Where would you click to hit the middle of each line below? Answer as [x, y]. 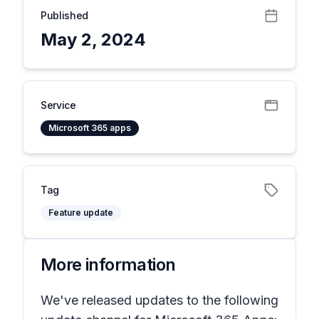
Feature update [81, 213]
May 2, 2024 [93, 40]
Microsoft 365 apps [90, 128]
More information [108, 265]
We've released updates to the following [159, 300]
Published [64, 15]
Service [58, 105]
